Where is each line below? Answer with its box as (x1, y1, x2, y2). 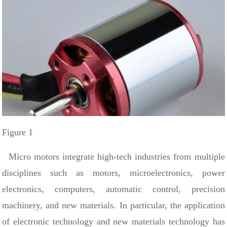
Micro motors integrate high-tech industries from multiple (2, 151, 225, 162)
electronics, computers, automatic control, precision (2, 183, 225, 194)
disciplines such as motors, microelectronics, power (2, 167, 225, 178)
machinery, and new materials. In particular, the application (2, 200, 225, 210)
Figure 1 (2, 127, 33, 137)
